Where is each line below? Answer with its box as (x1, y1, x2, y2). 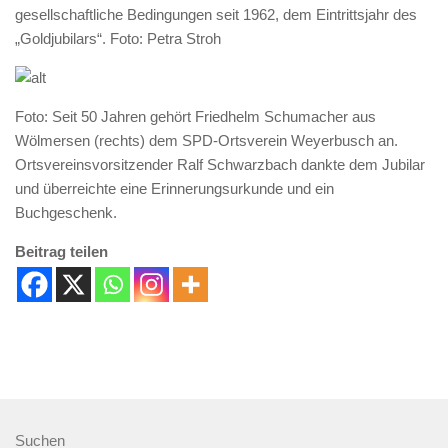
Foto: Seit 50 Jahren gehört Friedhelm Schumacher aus (15, 108, 376, 125)
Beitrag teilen (15, 243, 108, 260)
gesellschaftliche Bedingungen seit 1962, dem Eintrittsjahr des (15, 6, 417, 23)
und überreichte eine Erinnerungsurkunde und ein (15, 180, 334, 197)
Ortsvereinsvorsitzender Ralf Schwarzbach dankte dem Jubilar (15, 156, 425, 173)
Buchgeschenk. (15, 204, 117, 221)
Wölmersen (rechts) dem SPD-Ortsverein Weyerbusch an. (15, 132, 398, 149)
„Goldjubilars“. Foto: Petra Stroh (15, 30, 221, 47)
